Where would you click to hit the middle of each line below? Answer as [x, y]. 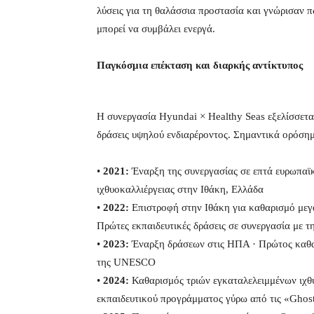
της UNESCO [126, 262]
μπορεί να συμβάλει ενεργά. [156, 29]
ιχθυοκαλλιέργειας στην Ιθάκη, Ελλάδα [180, 190]
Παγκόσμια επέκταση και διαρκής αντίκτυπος [200, 66]
